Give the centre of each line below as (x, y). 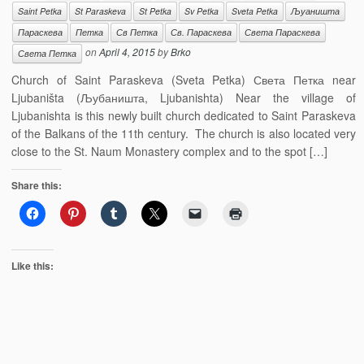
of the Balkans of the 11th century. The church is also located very (184, 133)
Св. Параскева (201, 32)
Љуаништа (316, 11)
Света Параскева (283, 32)
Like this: (33, 266)
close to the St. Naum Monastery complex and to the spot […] (170, 151)
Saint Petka (40, 11)
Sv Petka (202, 11)
